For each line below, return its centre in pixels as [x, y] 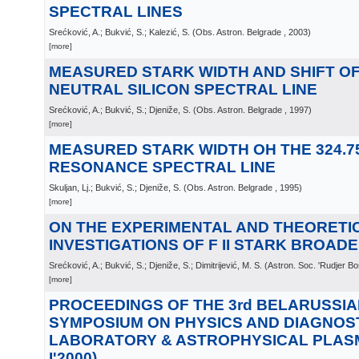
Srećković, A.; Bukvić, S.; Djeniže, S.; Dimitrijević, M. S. [155, 265]
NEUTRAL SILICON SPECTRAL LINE [183, 89]
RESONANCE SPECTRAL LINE [162, 167]
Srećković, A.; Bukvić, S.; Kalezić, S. [119, 32]
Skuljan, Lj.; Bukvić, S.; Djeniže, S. [115, 188]
